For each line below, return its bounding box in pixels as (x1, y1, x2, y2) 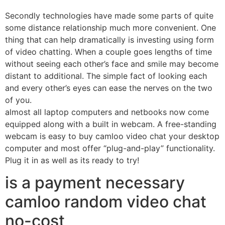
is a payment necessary (5, 173, 185, 193)
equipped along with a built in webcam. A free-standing (5, 119, 216, 129)
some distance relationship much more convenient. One (5, 22, 216, 33)
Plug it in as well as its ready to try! (5, 155, 139, 165)
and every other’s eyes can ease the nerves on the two (5, 82, 212, 93)
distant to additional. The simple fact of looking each (5, 70, 207, 81)
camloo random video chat (5, 192, 206, 212)
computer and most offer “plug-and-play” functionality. (5, 143, 215, 153)
